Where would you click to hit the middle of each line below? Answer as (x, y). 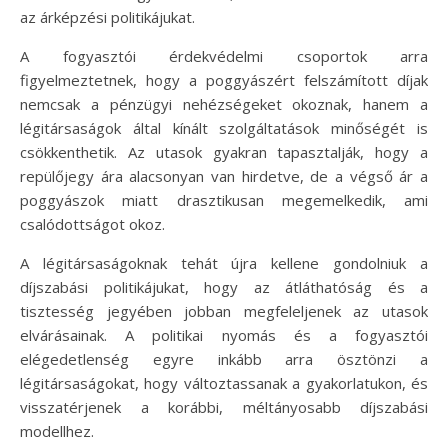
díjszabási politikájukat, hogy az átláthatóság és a (224, 286)
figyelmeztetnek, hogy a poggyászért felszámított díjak (224, 79)
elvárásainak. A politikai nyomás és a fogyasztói (224, 334)
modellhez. (57, 430)
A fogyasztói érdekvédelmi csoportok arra (224, 55)
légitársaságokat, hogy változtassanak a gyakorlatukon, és (224, 382)
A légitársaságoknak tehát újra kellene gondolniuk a (224, 262)
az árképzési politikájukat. (107, 16)
